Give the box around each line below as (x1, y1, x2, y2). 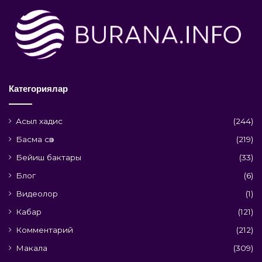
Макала (16, 243, 47, 253)
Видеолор (16, 188, 58, 198)
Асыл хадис (16, 116, 63, 126)
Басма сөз (16, 134, 53, 144)
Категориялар (9, 83, 68, 94)
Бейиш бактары (16, 152, 81, 162)
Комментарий (16, 225, 73, 235)
